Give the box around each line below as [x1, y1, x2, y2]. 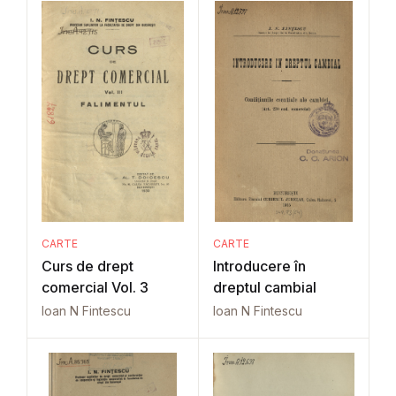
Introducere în [212, 257, 306, 275]
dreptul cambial [212, 278, 316, 296]
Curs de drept [42, 257, 133, 275]
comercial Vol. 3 [42, 278, 148, 296]
